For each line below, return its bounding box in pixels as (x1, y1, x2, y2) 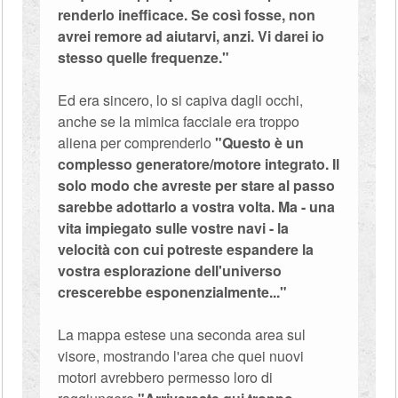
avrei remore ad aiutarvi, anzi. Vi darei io (58, 26, 325, 46)
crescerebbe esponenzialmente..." (58, 282, 288, 302)
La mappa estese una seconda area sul (58, 324, 306, 345)
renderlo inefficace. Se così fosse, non (58, 4, 316, 25)
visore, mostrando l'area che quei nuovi (58, 346, 305, 366)
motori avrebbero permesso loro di (58, 367, 274, 387)
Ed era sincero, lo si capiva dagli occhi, (58, 90, 304, 110)
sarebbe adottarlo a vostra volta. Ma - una (58, 196, 336, 217)
